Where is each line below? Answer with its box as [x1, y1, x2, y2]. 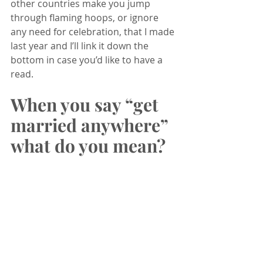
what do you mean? [11, 133, 166, 157]
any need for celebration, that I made [11, 25, 177, 38]
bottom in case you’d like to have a [11, 53, 165, 66]
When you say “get [11, 92, 163, 116]
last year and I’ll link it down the [11, 39, 151, 52]
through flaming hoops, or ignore [11, 11, 161, 24]
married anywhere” [11, 113, 172, 137]
